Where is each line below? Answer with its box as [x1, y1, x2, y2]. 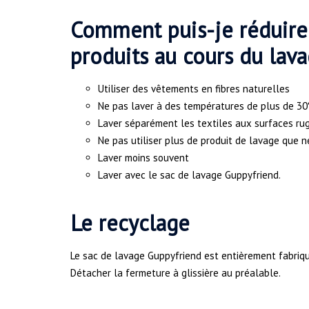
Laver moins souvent [98, 150, 189, 164]
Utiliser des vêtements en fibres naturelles [98, 81, 290, 95]
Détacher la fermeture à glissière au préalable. [70, 266, 281, 280]
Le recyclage [70, 208, 190, 238]
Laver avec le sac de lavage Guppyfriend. [98, 168, 281, 181]
